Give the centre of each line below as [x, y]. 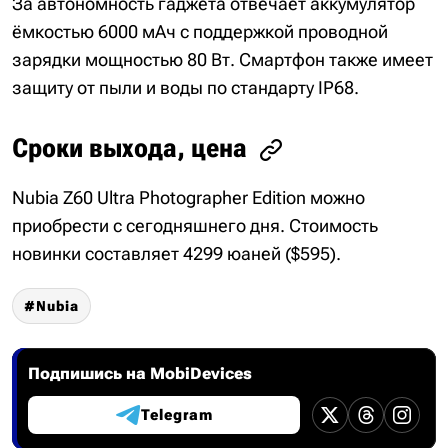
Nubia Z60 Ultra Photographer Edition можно [188, 197]
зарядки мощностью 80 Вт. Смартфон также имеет [222, 59]
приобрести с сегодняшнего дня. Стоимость [195, 225]
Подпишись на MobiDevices [140, 373]
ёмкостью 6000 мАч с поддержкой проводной [200, 31]
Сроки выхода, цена [129, 147]
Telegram [176, 414]
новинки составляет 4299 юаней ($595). [176, 253]
